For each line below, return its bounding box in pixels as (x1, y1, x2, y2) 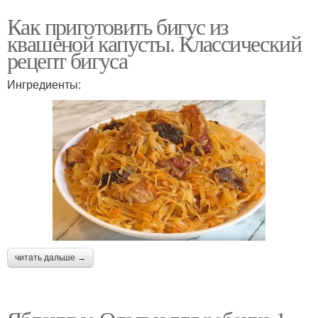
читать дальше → (15, 252, 86, 263)
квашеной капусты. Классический (7, 27, 301, 58)
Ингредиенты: (7, 75, 81, 92)
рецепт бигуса (7, 44, 128, 75)
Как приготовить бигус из (7, 10, 229, 41)
